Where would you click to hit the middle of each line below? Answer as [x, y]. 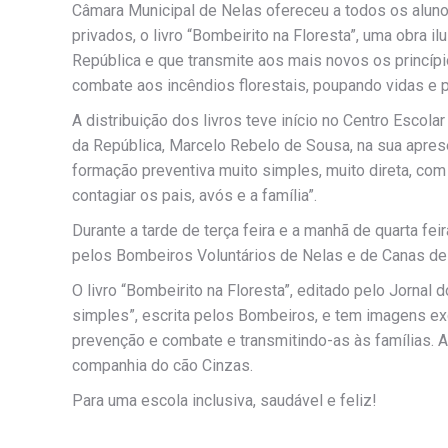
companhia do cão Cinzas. [162, 365]
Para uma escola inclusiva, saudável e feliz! [224, 400]
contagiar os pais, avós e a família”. [194, 195]
